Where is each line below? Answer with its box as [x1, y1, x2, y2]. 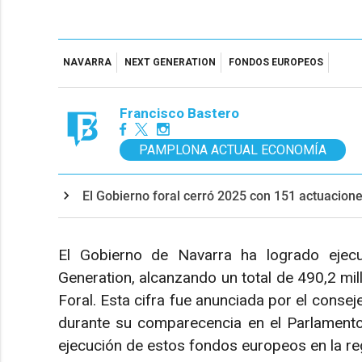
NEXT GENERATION [124, 57, 216, 69]
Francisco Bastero [120, 104, 239, 121]
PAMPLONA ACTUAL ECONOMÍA [139, 141, 326, 158]
